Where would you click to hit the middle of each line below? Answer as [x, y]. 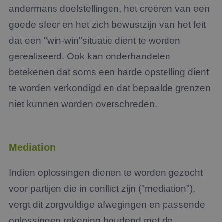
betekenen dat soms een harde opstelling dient [109, 72]
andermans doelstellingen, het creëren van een [109, 9]
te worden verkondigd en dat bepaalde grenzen [110, 88]
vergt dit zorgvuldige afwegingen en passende [107, 204]
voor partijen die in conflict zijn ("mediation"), [102, 189]
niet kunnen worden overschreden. [83, 104]
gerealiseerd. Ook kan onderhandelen [90, 56]
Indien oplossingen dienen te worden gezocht [106, 173]
